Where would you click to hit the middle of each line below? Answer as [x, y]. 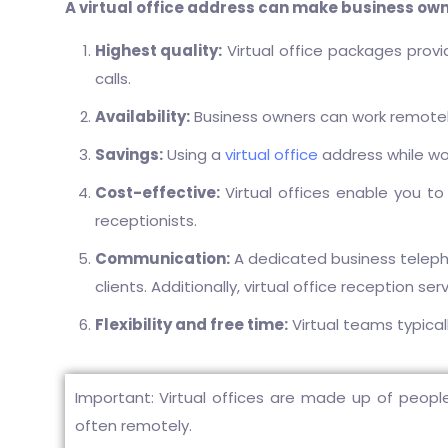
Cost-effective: [157, 192]
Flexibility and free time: [191, 324]
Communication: [162, 258]
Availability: [142, 116]
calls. [112, 78]
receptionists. [145, 220]
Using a [193, 154]
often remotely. [133, 425]
